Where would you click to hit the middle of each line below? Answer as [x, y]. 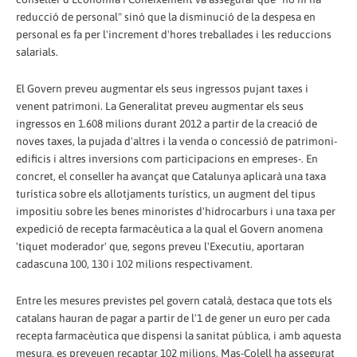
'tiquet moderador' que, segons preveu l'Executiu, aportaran [160, 246]
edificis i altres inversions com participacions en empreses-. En [167, 158]
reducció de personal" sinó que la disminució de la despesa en [166, 16]
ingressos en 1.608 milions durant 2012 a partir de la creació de [167, 123]
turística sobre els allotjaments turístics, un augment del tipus [166, 193]
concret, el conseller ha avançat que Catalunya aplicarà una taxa [171, 176]
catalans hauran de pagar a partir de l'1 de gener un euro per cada [173, 318]
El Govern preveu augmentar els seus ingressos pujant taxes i [162, 88]
